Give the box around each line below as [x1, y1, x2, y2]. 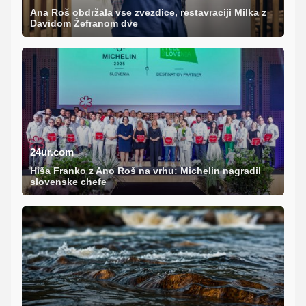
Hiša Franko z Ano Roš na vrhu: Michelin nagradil [30, 165, 261, 177]
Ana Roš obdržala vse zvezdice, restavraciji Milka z [30, 7, 266, 18]
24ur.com [30, 146, 74, 158]
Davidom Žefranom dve [30, 18, 138, 29]
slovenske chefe [30, 176, 107, 188]
